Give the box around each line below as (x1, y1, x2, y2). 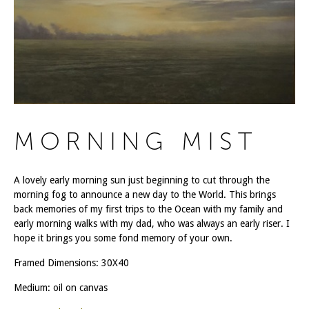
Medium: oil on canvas (14, 281, 108, 293)
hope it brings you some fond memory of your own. (14, 232, 232, 243)
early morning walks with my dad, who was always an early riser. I (14, 217, 290, 229)
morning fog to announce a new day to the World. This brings (14, 188, 276, 200)
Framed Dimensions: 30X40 (14, 257, 129, 268)
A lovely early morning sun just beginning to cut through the (14, 174, 270, 186)
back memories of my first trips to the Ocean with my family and (14, 203, 283, 215)
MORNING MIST (14, 126, 257, 156)
